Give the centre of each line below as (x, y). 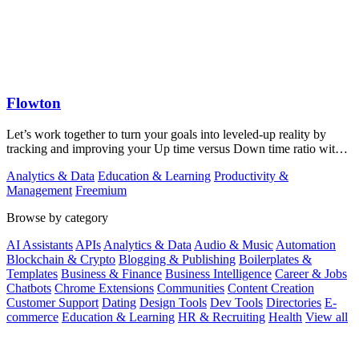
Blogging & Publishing (177, 259)
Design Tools (173, 302)
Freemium (101, 190)
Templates (32, 273)
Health (285, 317)
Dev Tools (236, 302)
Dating (119, 302)
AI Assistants (40, 244)
